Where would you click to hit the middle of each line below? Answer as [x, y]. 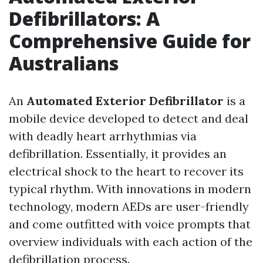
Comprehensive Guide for [130, 41]
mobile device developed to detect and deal [129, 118]
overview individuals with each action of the [131, 242]
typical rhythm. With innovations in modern [130, 189]
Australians [64, 63]
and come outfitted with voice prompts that [130, 224]
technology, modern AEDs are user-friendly [129, 206]
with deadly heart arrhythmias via [103, 136]
